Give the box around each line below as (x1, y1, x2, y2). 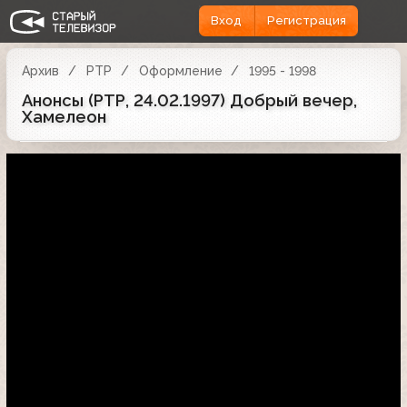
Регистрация (266, 14, 346, 28)
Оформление (138, 63, 223, 78)
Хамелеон (22, 106, 106, 126)
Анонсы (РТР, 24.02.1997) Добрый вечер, (22, 90, 357, 110)
